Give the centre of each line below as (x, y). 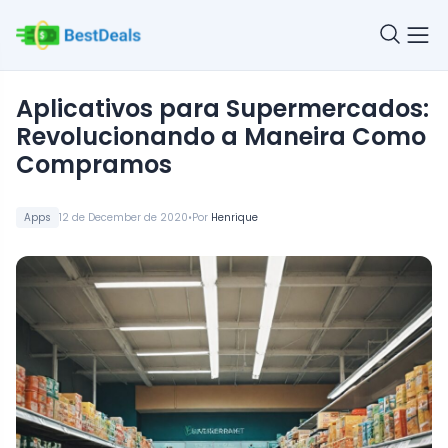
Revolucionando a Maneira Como (221, 137)
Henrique (234, 218)
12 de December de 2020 (123, 218)
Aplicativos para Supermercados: (24, 109)
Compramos (94, 165)
